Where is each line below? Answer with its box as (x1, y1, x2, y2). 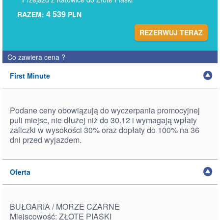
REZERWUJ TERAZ (139, 27, 203, 37)
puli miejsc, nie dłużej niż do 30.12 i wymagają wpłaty (10, 114, 197, 126)
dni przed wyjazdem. (10, 134, 82, 145)
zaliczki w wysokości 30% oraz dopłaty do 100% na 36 (10, 124, 199, 136)
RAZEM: (17, 9, 46, 19)
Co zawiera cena (7, 52, 61, 62)
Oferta (10, 167, 30, 177)
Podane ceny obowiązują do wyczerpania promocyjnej (10, 105, 200, 116)
